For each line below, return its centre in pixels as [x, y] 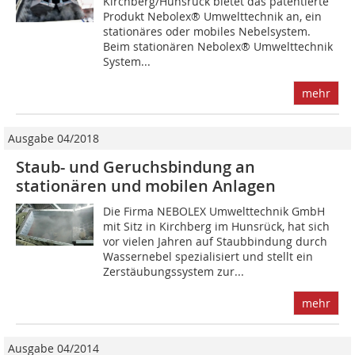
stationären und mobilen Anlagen [146, 185]
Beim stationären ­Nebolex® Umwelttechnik [218, 46]
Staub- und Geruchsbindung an [136, 166]
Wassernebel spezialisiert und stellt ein [208, 256]
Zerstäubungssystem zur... [174, 271]
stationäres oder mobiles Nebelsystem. [207, 31]
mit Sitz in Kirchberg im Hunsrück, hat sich [217, 226]
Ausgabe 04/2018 [53, 138]
